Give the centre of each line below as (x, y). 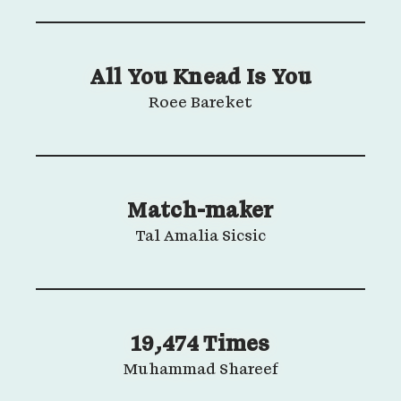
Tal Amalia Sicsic (200, 237)
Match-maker (200, 212)
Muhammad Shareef (200, 371)
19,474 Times (200, 346)
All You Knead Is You (200, 79)
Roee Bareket (200, 104)
